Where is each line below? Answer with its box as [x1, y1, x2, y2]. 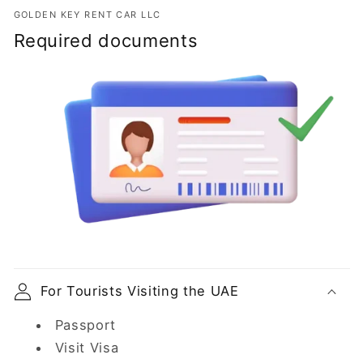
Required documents [13, 30, 199, 52]
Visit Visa [54, 340, 119, 357]
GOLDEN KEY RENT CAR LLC [13, 9, 161, 21]
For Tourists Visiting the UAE [40, 282, 239, 299]
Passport [54, 317, 116, 334]
